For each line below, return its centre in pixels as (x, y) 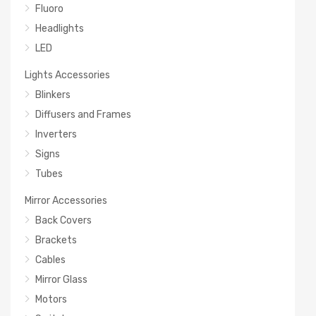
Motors (51, 299)
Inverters (56, 134)
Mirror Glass (61, 279)
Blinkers (53, 94)
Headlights (60, 28)
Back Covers (63, 220)
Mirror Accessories (66, 200)
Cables (50, 259)
